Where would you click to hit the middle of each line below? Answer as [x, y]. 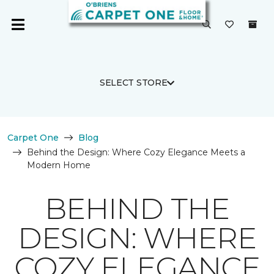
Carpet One [33, 138]
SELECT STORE [133, 83]
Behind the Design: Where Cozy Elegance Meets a [136, 152]
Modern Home [59, 165]
